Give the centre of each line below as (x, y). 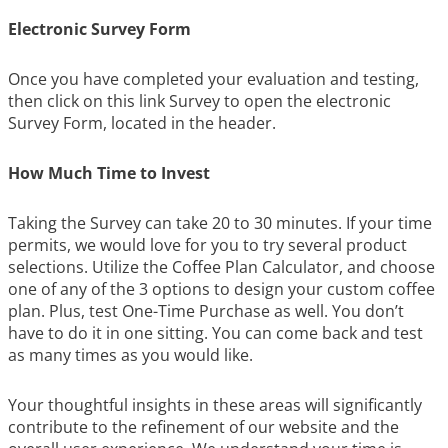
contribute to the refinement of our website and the (203, 427)
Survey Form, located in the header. (142, 123)
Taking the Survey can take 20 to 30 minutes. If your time (220, 223)
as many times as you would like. (130, 355)
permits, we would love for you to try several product (207, 245)
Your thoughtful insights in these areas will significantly (215, 405)
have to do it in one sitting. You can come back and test (215, 333)
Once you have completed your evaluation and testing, (213, 79)
